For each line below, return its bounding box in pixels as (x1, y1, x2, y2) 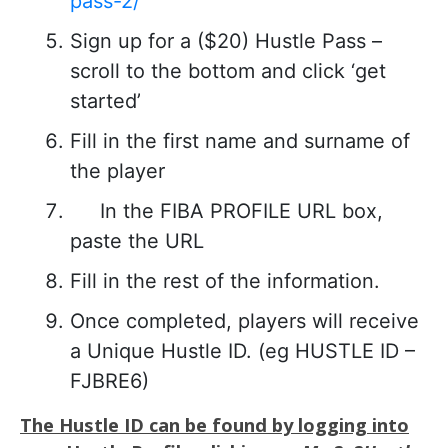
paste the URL (70, 229, 204, 253)
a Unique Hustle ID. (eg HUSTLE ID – (70, 339, 415, 363)
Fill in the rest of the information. (70, 269, 380, 293)
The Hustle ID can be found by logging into (20, 412, 409, 437)
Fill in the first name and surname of (70, 129, 410, 153)
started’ (70, 89, 141, 113)
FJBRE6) (70, 369, 149, 393)
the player (70, 159, 165, 183)
